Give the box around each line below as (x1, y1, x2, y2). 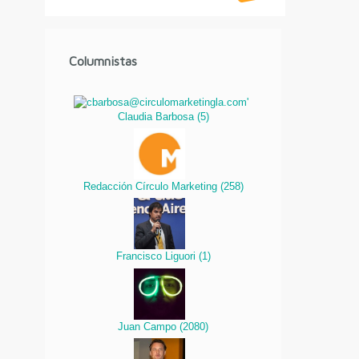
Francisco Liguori (115, 250, 199, 263)
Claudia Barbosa (117, 110, 197, 123)
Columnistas (69, 53, 138, 68)
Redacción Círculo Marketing (83, 180, 220, 193)
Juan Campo (118, 320, 180, 333)
